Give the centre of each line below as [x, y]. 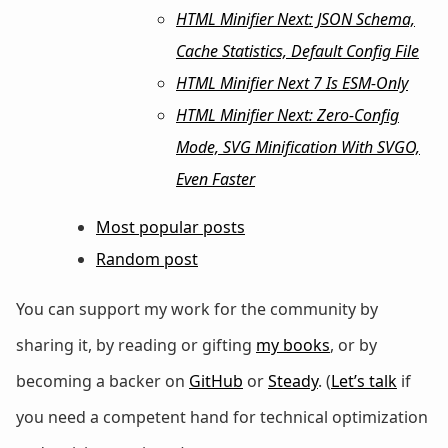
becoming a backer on [102, 380]
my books [293, 344]
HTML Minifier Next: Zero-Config [287, 114]
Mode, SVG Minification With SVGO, [298, 146]
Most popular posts [170, 226]
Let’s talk [364, 380]
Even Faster [215, 178]
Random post [147, 258]
